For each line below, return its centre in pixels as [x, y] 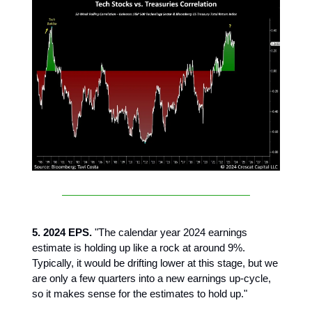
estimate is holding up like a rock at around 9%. [140, 248]
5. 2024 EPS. [62, 233]
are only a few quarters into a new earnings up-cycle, [151, 279]
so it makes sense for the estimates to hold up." [140, 294]
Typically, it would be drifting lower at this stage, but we [155, 263]
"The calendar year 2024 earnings [170, 233]
